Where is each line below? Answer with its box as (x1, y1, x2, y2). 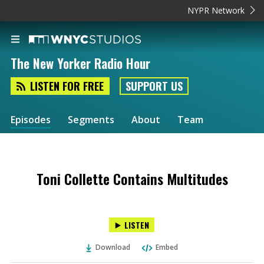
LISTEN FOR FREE (30, 78, 104, 94)
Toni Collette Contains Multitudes (36, 168, 228, 189)
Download (95, 242, 131, 252)
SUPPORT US (126, 78, 183, 94)
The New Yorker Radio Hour (11, 54, 150, 73)
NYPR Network (187, 5, 245, 16)
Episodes (11, 113, 51, 126)
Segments (68, 113, 114, 126)
